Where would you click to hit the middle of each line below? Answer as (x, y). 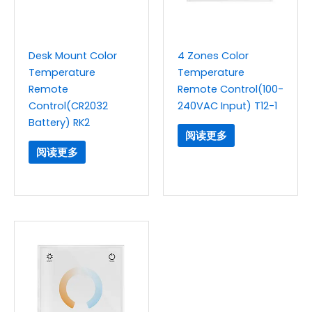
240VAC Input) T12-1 (227, 106)
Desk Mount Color (73, 55)
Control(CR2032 (68, 106)
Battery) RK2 (59, 122)
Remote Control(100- (231, 89)
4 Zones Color (213, 55)
